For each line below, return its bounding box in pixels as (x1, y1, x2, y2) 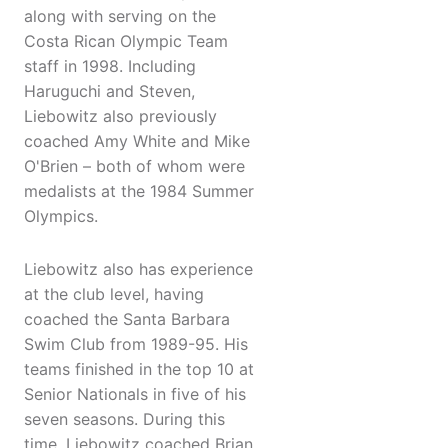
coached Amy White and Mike (24, 131, 250, 152)
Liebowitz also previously (24, 106, 217, 127)
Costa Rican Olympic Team (24, 31, 228, 52)
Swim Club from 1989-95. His (24, 334, 248, 355)
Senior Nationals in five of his (24, 384, 246, 405)
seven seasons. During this (24, 409, 225, 430)
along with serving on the (24, 6, 216, 27)
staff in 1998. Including (24, 56, 196, 77)
